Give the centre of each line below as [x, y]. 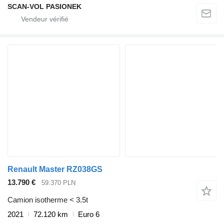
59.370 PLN [58, 183]
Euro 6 [89, 214]
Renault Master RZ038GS [55, 169]
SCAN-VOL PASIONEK [44, 7]
